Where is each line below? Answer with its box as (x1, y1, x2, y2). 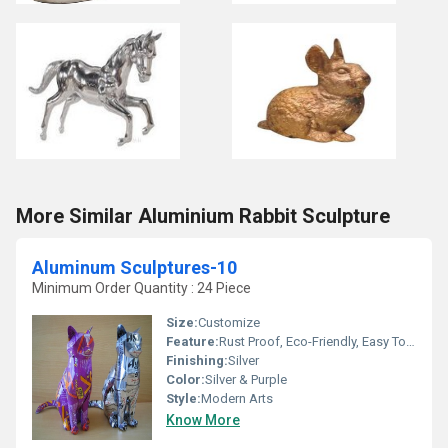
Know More (166, 412, 240, 428)
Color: (166, 372, 205, 387)
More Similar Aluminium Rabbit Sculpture (16, 204, 390, 228)
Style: (166, 391, 201, 406)
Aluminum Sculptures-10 (32, 257, 237, 278)
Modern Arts (201, 391, 273, 406)
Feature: (166, 334, 219, 349)
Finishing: (166, 353, 228, 368)
